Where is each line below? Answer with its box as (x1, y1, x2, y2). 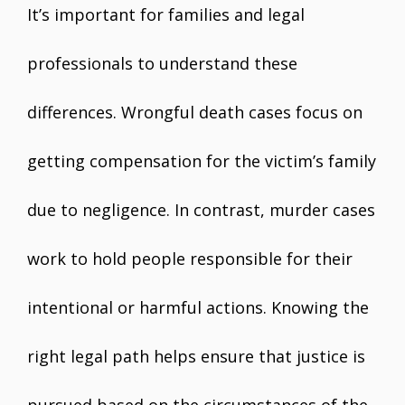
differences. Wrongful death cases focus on (27, 101, 363, 123)
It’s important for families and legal (27, 4, 305, 25)
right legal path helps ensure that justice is (27, 345, 365, 367)
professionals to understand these (27, 52, 297, 74)
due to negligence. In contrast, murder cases (27, 199, 375, 221)
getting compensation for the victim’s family (27, 150, 376, 172)
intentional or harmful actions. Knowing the (27, 297, 369, 318)
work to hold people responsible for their (27, 248, 353, 269)
